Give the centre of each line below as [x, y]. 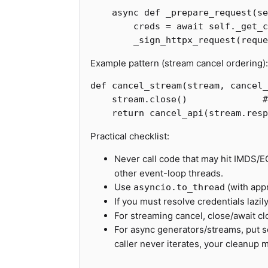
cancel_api [176, 113]
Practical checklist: [130, 136]
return [128, 113]
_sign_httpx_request [185, 40]
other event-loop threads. [169, 173]
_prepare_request [209, 13]
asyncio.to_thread [179, 187]
